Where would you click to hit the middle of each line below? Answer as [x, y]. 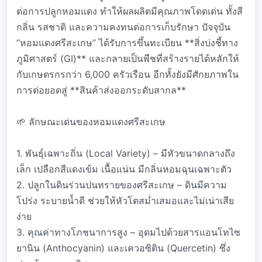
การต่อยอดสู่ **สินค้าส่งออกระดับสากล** [101, 90]
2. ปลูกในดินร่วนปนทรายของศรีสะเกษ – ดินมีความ [122, 185]
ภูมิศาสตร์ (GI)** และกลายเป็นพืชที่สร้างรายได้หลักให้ [128, 58]
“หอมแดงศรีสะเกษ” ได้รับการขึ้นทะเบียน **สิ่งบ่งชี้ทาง [127, 43]
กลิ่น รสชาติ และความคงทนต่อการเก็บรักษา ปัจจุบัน [123, 27]
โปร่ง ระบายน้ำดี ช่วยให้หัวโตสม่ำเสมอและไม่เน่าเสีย [125, 201]
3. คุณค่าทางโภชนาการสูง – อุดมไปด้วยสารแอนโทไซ [128, 232]
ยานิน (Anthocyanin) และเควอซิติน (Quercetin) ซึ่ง [123, 248]
